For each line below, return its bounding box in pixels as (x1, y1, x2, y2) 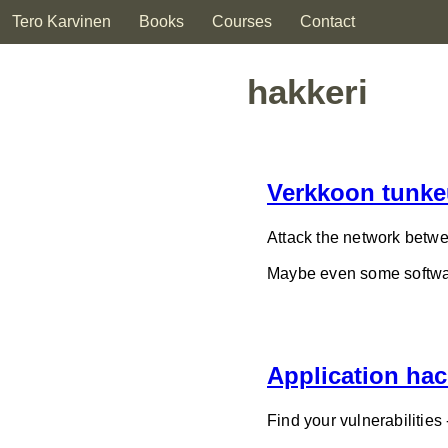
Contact (300, 13, 355, 30)
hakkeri (247, 72, 368, 111)
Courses (212, 13, 272, 30)
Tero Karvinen (12, 13, 111, 30)
